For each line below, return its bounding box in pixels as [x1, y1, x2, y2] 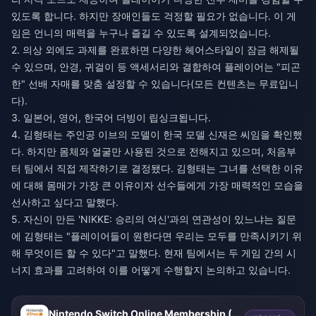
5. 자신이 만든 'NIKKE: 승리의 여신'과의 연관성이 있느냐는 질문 [11, 213, 296, 225]
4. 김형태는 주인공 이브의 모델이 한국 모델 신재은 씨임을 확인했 [11, 128, 303, 140]
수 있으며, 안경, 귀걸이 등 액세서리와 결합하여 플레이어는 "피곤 [11, 61, 300, 73]
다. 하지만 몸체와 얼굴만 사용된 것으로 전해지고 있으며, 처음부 [11, 145, 296, 157]
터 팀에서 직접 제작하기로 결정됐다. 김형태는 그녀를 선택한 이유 [11, 162, 303, 174]
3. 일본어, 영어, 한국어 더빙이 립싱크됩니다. [11, 111, 211, 123]
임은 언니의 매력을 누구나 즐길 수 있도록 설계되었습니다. [11, 27, 271, 39]
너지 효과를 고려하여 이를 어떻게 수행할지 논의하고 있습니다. [11, 264, 291, 276]
